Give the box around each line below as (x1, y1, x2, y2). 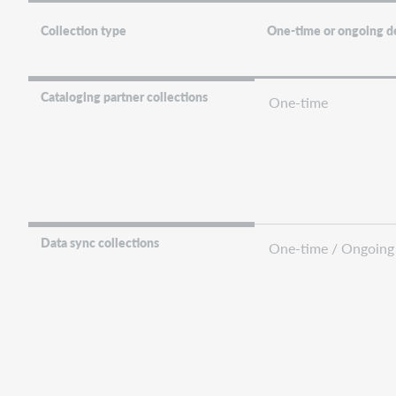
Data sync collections (41, 232, 160, 251)
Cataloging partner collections (41, 87, 209, 105)
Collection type (41, 21, 127, 40)
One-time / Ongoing (269, 237, 394, 258)
